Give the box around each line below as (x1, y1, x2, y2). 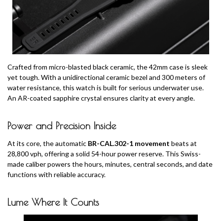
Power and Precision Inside (7, 119, 116, 131)
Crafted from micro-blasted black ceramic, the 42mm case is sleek (7, 62, 208, 71)
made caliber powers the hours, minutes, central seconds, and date (7, 159, 213, 168)
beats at (170, 139, 197, 147)
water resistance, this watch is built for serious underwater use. (7, 83, 204, 92)
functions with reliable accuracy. (7, 170, 106, 179)
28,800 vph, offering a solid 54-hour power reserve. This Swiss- (7, 149, 201, 158)
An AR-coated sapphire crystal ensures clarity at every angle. (7, 93, 195, 102)
